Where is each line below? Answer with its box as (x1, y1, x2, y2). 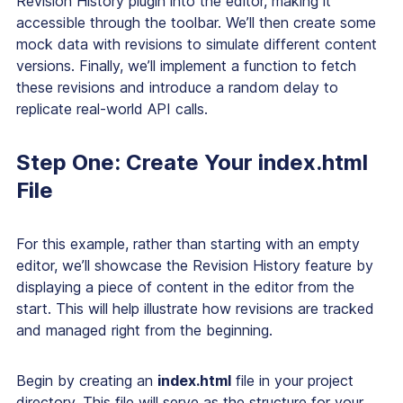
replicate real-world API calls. (16, 100, 208, 119)
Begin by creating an (16, 372, 157, 390)
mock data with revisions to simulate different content (16, 35, 377, 54)
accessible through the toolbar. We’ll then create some (16, 13, 376, 32)
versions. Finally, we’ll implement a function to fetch (16, 57, 356, 76)
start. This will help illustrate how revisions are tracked (16, 300, 374, 318)
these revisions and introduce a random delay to (16, 78, 338, 97)
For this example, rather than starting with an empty (16, 235, 360, 254)
